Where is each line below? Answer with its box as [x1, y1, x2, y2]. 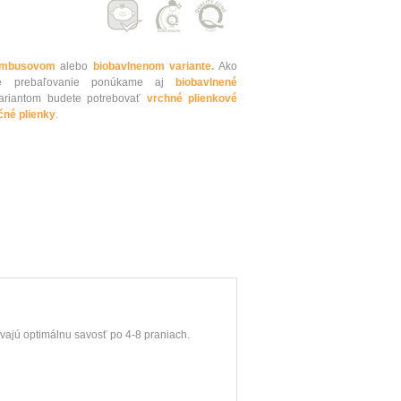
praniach [144, 328, 187, 341]
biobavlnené [175, 76, 237, 90]
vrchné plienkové [146, 92, 237, 106]
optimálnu [23, 328, 72, 341]
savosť [74, 328, 107, 341]
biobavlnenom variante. [92, 60, 215, 73]
